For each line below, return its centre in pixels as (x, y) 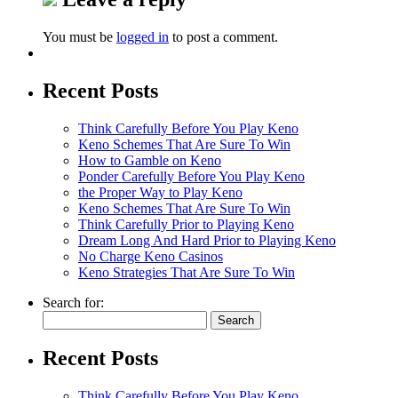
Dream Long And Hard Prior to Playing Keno (207, 240)
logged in (143, 36)
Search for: (73, 302)
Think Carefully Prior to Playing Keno (186, 224)
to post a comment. (223, 36)
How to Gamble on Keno (150, 160)
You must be (80, 36)
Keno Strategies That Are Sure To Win (187, 272)
